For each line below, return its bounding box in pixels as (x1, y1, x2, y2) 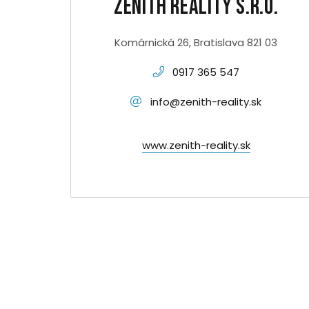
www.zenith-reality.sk (141, 138, 250, 152)
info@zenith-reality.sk (150, 94, 262, 109)
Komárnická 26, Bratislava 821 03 (114, 35, 278, 50)
